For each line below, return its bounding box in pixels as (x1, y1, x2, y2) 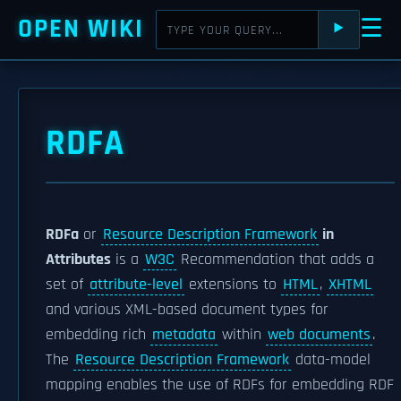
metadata (152, 325, 216, 345)
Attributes (46, 250, 111, 269)
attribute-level (90, 275, 183, 294)
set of (46, 275, 88, 294)
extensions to (184, 275, 281, 294)
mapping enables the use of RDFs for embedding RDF (46, 375, 394, 395)
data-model (291, 350, 371, 370)
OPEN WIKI (18, 13, 144, 46)
